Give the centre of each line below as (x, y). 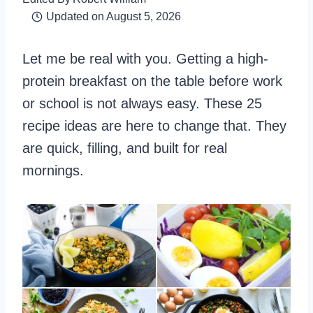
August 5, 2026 (143, 16)
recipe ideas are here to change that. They (154, 126)
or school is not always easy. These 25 (142, 103)
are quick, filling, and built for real (125, 148)
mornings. (53, 170)
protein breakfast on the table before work (152, 81)
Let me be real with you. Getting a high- (145, 59)
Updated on (75, 16)
